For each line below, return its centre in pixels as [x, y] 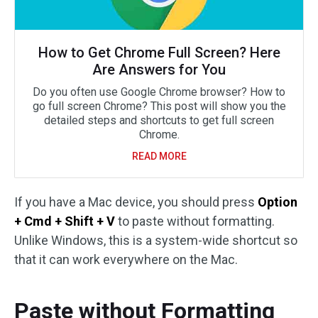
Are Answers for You [159, 70]
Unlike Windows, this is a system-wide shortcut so [156, 240]
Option [278, 202]
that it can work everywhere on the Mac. [126, 259]
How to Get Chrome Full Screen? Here [159, 53]
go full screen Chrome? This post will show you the [159, 106]
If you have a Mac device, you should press [136, 202]
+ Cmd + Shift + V [65, 221]
